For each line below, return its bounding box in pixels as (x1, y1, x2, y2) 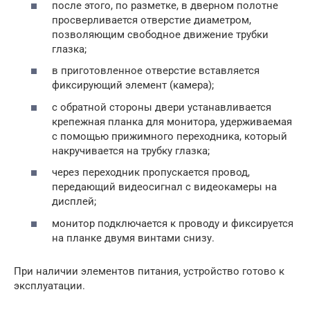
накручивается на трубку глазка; (52, 144, 210, 157)
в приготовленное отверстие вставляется (52, 64, 259, 77)
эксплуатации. (14, 279, 85, 292)
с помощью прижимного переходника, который (52, 129, 287, 143)
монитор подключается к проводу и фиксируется (52, 217, 293, 230)
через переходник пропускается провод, (52, 166, 250, 179)
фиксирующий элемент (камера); (52, 79, 214, 92)
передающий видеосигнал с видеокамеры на (52, 181, 277, 194)
